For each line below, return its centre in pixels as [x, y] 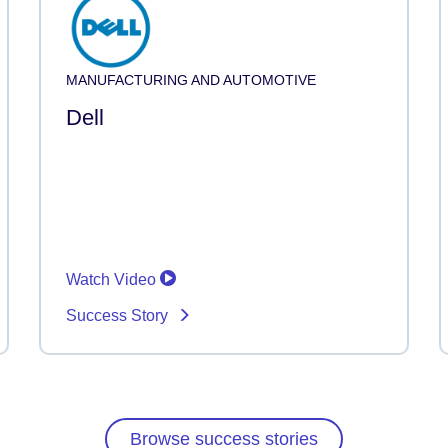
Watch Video [113, 279]
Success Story [119, 315]
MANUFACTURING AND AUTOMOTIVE [191, 79]
